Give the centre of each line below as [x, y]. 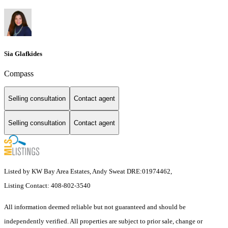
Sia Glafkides [23, 53]
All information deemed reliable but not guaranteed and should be [95, 207]
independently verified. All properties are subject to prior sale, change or [103, 221]
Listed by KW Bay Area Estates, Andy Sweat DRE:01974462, [88, 172]
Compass [19, 73]
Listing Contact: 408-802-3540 [48, 186]
